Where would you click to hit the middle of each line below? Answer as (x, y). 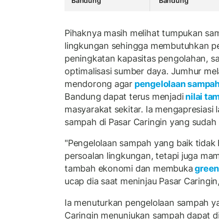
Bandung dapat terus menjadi (124, 96)
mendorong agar (99, 84)
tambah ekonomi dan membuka (129, 169)
